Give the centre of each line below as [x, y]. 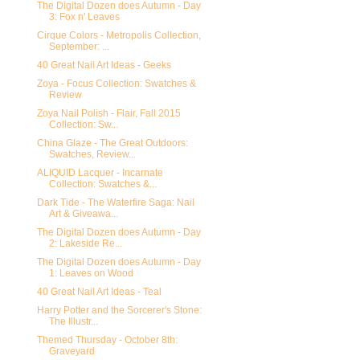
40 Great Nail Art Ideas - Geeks [104, 65]
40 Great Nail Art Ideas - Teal [99, 292]
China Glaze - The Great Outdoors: [112, 143]
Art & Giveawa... [83, 214]
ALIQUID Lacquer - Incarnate [100, 173]
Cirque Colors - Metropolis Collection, [119, 36]
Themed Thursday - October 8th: [107, 340]
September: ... [79, 47]
